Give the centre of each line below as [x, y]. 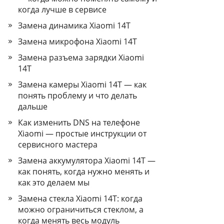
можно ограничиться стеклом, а [81, 209]
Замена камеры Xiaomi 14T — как [82, 84]
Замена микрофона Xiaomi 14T [77, 41]
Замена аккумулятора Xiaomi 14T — [87, 160]
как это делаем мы [54, 182]
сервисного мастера [58, 144]
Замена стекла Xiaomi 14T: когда [80, 198]
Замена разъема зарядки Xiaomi [81, 57]
